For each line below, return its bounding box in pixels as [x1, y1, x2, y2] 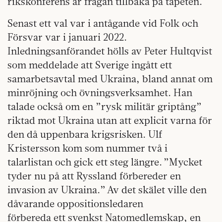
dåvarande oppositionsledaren [7, 197, 143, 210]
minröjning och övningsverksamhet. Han [7, 86, 192, 99]
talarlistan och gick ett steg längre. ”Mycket [7, 156, 202, 168]
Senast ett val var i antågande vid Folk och [7, 17, 198, 30]
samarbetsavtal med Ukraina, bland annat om [7, 72, 213, 85]
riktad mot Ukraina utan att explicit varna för [7, 114, 212, 127]
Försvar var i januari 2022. [7, 31, 127, 44]
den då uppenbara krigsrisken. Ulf [7, 128, 162, 141]
